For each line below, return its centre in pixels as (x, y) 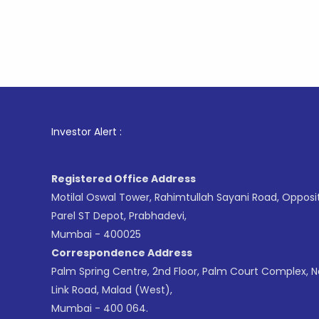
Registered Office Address (124, 179)
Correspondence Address (122, 253)
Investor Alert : (87, 132)
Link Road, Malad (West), (112, 290)
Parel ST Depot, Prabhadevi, (119, 216)
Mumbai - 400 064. (100, 308)
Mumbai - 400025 (96, 234)
